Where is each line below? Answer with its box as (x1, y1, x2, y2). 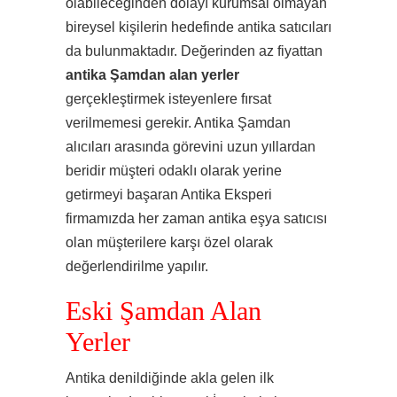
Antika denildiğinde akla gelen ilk (66, 370, 274, 385)
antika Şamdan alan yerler (66, 67, 239, 82)
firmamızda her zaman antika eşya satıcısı (66, 211, 327, 226)
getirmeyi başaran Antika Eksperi (66, 187, 272, 202)
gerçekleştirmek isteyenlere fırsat (66, 91, 271, 106)
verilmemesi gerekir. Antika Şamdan (66, 115, 291, 130)
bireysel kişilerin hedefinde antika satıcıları (66, 19, 331, 35)
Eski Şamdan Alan (66, 297, 261, 325)
